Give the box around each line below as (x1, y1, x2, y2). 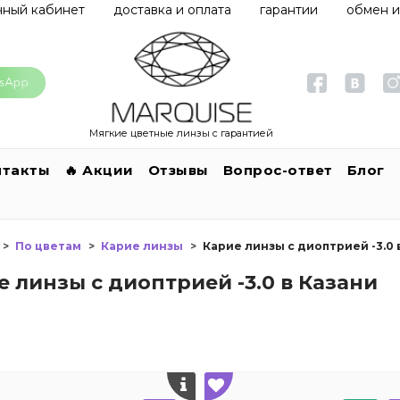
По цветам (15, 238, 81, 253)
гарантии (260, 2, 318, 18)
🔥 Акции (64, 161, 134, 179)
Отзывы (147, 161, 209, 179)
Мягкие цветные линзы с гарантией (89, 126, 273, 139)
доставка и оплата (113, 2, 231, 18)
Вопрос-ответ (222, 161, 333, 179)
